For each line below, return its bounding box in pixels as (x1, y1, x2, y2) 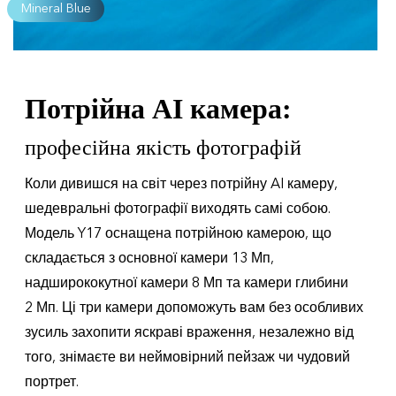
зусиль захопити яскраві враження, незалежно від (25, 323, 354, 342)
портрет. (25, 372, 79, 392)
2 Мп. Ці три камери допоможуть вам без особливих (25, 298, 363, 317)
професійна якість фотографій (25, 136, 301, 159)
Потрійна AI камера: (25, 93, 292, 125)
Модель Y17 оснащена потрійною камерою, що (25, 224, 331, 243)
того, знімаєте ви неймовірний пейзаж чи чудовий (25, 347, 350, 367)
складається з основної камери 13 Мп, (25, 248, 274, 268)
